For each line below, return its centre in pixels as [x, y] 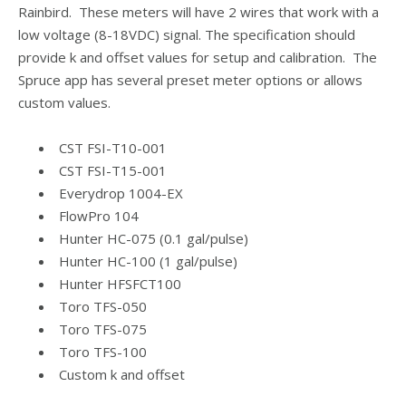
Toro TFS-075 [103, 329]
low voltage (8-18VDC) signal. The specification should [187, 34]
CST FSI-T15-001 [113, 170]
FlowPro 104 [99, 216]
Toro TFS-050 [103, 306]
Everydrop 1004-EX [121, 193]
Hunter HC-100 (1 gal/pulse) [148, 261]
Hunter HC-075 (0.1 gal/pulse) [154, 238]
